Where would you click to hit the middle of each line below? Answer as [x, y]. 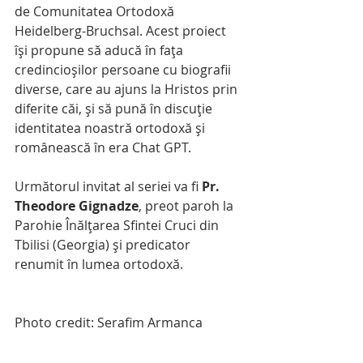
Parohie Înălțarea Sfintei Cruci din [118, 226]
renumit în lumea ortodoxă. [99, 265]
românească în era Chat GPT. [103, 148]
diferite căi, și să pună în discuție [115, 109]
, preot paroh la [188, 206]
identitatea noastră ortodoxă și [111, 128]
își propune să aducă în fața [100, 51]
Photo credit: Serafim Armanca [109, 323]
